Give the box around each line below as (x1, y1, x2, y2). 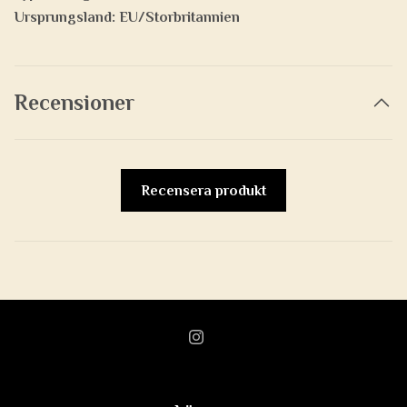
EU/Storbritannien (115, 9, 240, 26)
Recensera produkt (141, 182, 266, 199)
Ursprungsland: (15, 9, 115, 26)
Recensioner (15, 90, 134, 115)
